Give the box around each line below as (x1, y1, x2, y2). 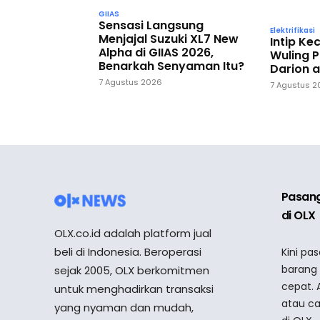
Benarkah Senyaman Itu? (99, 58, 244, 75)
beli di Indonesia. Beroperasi (54, 244, 201, 259)
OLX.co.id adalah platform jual (54, 225, 211, 241)
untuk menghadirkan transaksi (54, 281, 214, 296)
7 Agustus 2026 (99, 76, 162, 89)
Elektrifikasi (270, 24, 316, 36)
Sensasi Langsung (99, 17, 204, 34)
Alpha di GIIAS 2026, (99, 44, 214, 61)
